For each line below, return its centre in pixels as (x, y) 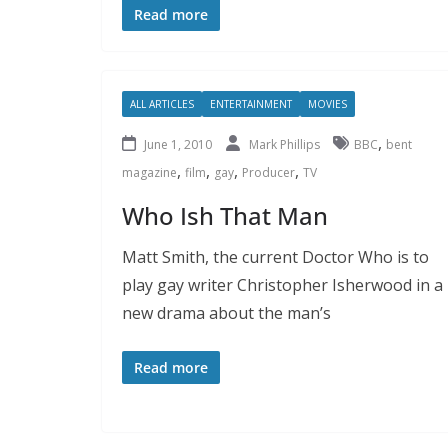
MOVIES (327, 103)
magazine (149, 172)
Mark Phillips (286, 144)
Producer (268, 172)
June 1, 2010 (178, 144)
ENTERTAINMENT (251, 103)
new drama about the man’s (226, 312)
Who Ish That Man (225, 215)
